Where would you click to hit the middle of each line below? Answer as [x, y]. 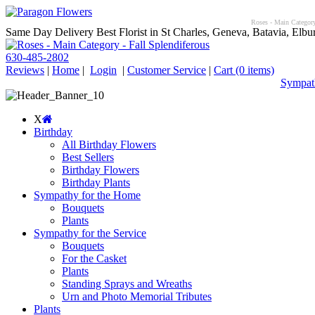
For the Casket [94, 258]
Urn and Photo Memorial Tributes [137, 296]
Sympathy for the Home [87, 195]
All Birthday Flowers [109, 144]
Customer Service [167, 70]
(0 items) [255, 70]
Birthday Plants [96, 182]
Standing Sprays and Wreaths [127, 284]
